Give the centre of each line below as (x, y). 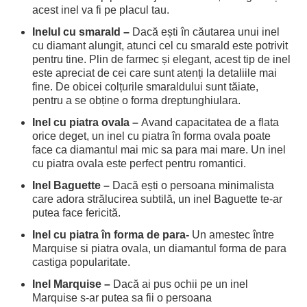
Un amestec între (233, 235)
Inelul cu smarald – (83, 32)
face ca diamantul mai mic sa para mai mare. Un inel (159, 150)
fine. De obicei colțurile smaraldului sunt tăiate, (146, 87)
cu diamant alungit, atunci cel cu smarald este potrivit (160, 46)
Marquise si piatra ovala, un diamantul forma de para (160, 249)
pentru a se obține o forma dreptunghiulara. (137, 101)
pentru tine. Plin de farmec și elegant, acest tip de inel (162, 60)
